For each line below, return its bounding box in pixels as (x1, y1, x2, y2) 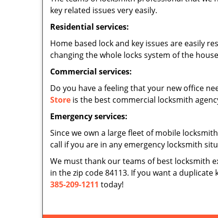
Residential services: (50, 21, 131, 32)
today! (99, 179, 124, 190)
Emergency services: (50, 111, 129, 122)
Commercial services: (50, 66, 132, 77)
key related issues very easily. (50, 5, 157, 16)
